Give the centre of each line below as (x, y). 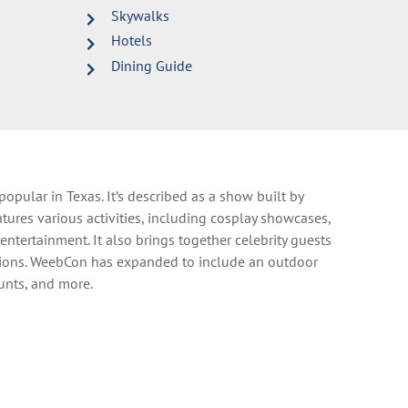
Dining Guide (152, 65)
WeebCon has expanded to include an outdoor (174, 261)
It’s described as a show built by (205, 195)
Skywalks (141, 15)
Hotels (132, 40)
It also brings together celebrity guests (213, 239)
